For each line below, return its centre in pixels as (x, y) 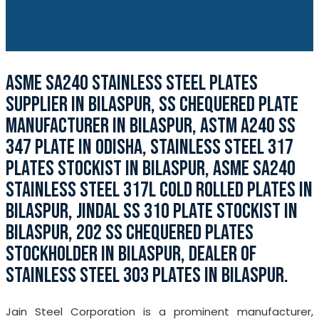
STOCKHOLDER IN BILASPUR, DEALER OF (131, 254)
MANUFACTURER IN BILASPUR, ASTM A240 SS (151, 126)
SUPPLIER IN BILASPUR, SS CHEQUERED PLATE (152, 105)
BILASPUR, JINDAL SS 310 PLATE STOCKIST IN (152, 211)
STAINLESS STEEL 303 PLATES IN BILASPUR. (147, 276)
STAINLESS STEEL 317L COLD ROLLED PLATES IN (159, 190)
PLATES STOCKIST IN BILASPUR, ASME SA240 (151, 169)
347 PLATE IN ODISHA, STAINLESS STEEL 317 (150, 147)
